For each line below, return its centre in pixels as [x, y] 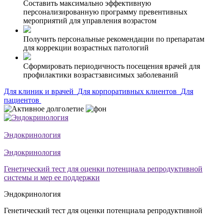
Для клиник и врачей [40, 91]
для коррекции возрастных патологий [86, 47]
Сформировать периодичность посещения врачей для [112, 66]
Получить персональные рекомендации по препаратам [114, 39]
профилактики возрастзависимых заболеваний [101, 75]
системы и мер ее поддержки [52, 177]
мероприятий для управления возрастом [90, 20]
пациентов [23, 100]
